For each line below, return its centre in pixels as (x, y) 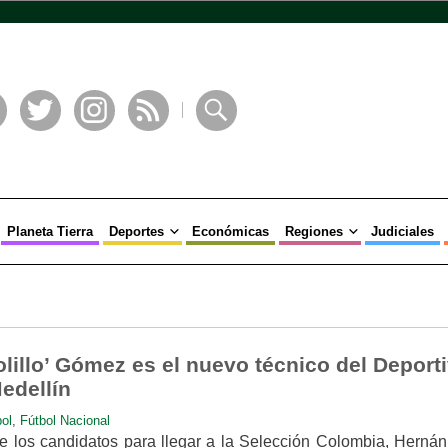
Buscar (217, 139)
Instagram (104, 139)
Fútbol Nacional (64, 420)
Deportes (136, 231)
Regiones (313, 231)
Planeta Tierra (49, 231)
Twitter (42, 139)
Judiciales (402, 231)
